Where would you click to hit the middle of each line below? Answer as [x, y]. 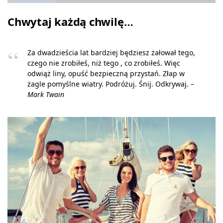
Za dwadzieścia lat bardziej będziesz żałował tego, [111, 53]
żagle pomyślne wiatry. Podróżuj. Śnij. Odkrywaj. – [111, 84]
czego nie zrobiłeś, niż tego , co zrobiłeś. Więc [104, 63]
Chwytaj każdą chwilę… [70, 22]
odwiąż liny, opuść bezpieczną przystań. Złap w [106, 74]
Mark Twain [46, 95]
